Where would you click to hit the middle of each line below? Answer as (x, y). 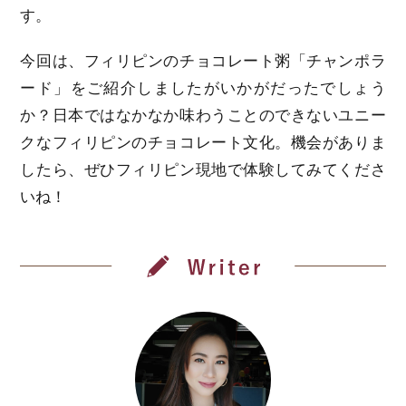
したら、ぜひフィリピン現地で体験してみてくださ (203, 169)
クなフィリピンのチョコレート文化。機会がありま (203, 142)
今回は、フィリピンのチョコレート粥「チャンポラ (203, 61)
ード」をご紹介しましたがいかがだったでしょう (203, 88)
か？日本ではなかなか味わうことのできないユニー (203, 115)
